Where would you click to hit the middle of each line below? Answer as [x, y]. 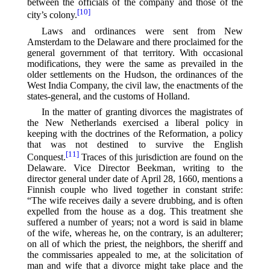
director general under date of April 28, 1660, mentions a [135, 179]
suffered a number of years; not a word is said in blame [135, 222]
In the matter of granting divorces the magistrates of [142, 111]
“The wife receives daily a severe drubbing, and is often [135, 201]
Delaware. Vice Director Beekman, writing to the [135, 168]
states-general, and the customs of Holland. [108, 96]
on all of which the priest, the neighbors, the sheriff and [135, 244]
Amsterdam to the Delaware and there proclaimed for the [135, 42]
